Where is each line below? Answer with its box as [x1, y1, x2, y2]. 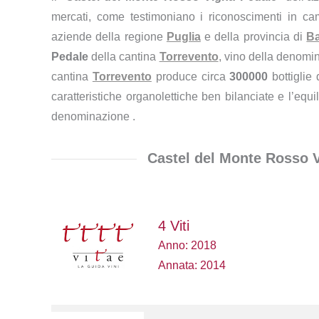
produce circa [151, 70, 230, 83]
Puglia [166, 31, 201, 43]
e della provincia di [200, 31, 307, 43]
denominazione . [51, 110, 135, 122]
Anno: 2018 [157, 239, 216, 251]
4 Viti [157, 218, 189, 234]
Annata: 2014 [157, 259, 226, 271]
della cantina [88, 51, 159, 63]
